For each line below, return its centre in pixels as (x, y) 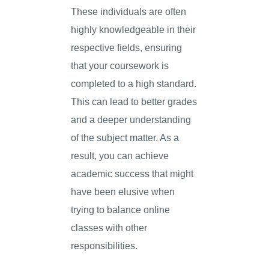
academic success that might (132, 174)
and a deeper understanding (131, 120)
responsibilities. (104, 246)
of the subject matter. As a (125, 138)
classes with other (109, 228)
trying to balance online (121, 210)
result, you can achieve (120, 156)
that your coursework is (120, 66)
